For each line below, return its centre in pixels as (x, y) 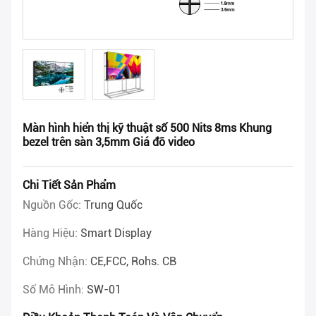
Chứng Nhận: (56, 262)
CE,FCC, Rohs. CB (133, 262)
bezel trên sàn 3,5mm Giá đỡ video (109, 142)
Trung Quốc (113, 205)
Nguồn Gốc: (53, 205)
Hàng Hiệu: (51, 233)
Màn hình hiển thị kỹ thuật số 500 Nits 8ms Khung (147, 128)
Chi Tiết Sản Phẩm (69, 186)
